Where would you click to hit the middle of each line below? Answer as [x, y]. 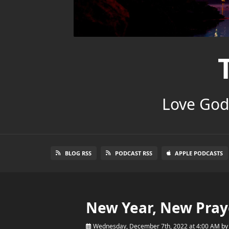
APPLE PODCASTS [199, 153]
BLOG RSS [78, 153]
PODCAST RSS [133, 153]
